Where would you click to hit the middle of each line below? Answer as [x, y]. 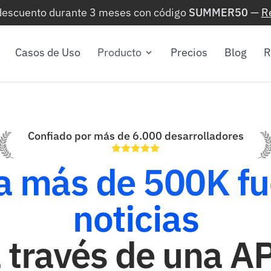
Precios [189, 52]
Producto [119, 52]
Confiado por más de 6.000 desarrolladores [135, 136]
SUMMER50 [218, 12]
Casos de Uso [47, 52]
